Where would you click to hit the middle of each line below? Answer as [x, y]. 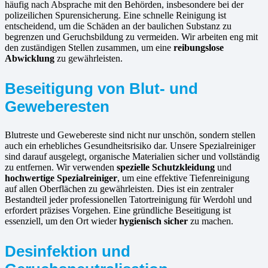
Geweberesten [57, 107]
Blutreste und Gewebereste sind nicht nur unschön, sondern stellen [130, 135]
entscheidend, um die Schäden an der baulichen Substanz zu [118, 26]
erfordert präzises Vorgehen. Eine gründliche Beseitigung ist [118, 211]
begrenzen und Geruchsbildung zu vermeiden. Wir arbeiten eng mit [131, 37]
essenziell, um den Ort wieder [62, 221]
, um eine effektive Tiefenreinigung [183, 178]
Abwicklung [30, 59]
